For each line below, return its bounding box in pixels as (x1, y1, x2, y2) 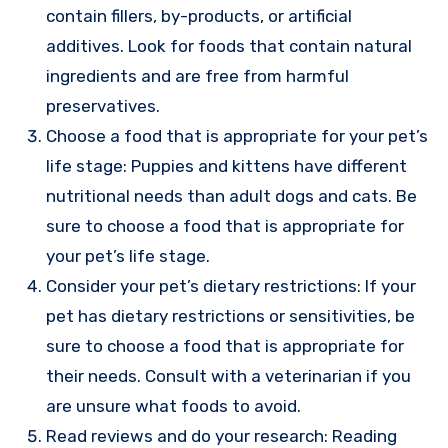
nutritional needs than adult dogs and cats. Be (45, 186, 417, 207)
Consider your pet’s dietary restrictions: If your (45, 276, 416, 297)
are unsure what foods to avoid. (45, 396, 301, 417)
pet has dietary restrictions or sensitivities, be (45, 306, 415, 327)
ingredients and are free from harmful (45, 66, 349, 87)
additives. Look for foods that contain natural (45, 36, 412, 57)
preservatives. (45, 96, 160, 117)
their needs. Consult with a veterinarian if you (45, 366, 411, 387)
